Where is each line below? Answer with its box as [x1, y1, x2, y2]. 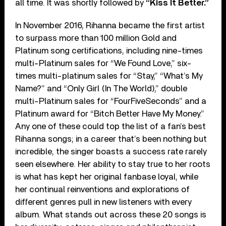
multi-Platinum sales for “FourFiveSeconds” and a [15, 97, 207, 106]
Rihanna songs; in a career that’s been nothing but [15, 135, 207, 144]
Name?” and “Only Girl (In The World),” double [15, 84, 188, 93]
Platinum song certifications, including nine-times [15, 46, 203, 55]
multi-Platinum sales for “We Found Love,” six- [15, 59, 192, 68]
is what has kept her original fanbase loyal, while [15, 173, 199, 182]
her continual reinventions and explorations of [15, 185, 190, 194]
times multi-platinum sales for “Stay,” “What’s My [15, 72, 203, 81]
